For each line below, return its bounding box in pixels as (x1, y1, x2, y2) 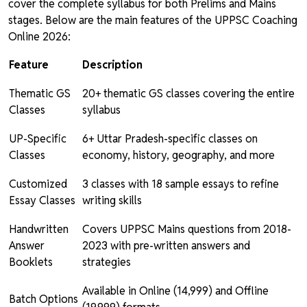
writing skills (82, 193, 142, 208)
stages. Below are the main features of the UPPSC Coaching (8, 13, 297, 28)
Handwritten (9, 222, 69, 237)
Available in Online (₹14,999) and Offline (82, 284, 269, 299)
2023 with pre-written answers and (82, 238, 250, 254)
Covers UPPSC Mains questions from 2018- (82, 222, 291, 237)
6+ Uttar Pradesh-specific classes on (82, 132, 258, 147)
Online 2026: (8, 29, 71, 45)
